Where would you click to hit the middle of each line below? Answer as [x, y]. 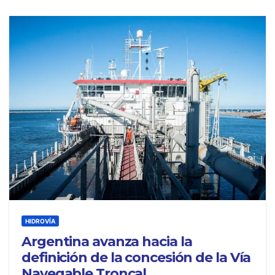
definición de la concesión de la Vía [136, 258]
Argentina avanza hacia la [107, 242]
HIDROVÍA [40, 221]
